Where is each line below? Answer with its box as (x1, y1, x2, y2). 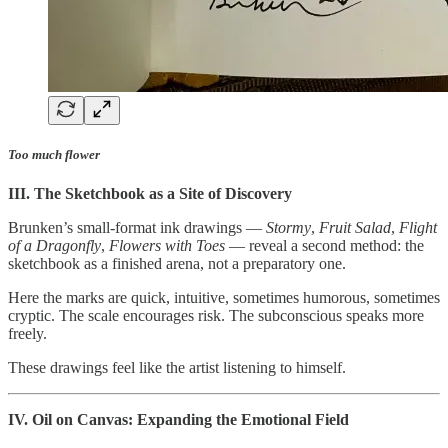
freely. (8, 325, 47, 343)
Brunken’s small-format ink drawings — (8, 219, 266, 237)
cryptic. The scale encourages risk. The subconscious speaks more (8, 307, 424, 325)
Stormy (266, 219, 311, 237)
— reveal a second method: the (225, 237, 424, 255)
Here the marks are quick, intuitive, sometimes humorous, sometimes (8, 289, 440, 307)
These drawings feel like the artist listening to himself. (8, 359, 346, 377)
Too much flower (8, 147, 100, 163)
